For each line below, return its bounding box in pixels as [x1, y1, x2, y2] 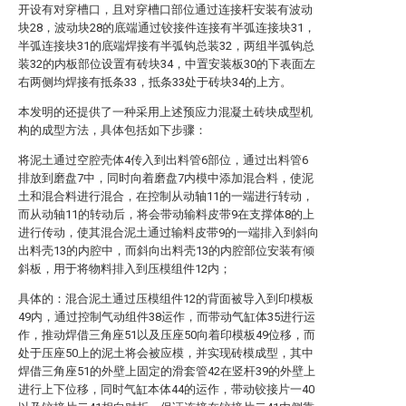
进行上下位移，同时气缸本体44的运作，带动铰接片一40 [18, 382, 314, 396]
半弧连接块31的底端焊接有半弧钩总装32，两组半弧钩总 [18, 39, 314, 53]
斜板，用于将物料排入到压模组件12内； [18, 262, 231, 275]
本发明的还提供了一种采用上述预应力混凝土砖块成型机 [18, 105, 313, 119]
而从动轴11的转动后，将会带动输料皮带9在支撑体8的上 [18, 208, 314, 221]
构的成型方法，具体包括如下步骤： [18, 123, 207, 137]
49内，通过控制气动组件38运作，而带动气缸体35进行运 [18, 310, 315, 324]
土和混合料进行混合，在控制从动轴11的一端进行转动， [18, 189, 314, 203]
